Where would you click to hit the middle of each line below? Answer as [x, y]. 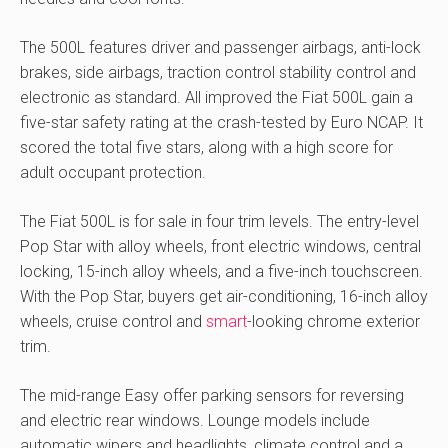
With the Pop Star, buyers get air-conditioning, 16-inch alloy [224, 296]
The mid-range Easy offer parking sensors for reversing [212, 395]
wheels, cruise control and [113, 321]
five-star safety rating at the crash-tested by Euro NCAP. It [221, 122]
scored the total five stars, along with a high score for [206, 147]
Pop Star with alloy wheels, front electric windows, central [220, 246]
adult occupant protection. [113, 172]
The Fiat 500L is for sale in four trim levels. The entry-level [219, 221]
